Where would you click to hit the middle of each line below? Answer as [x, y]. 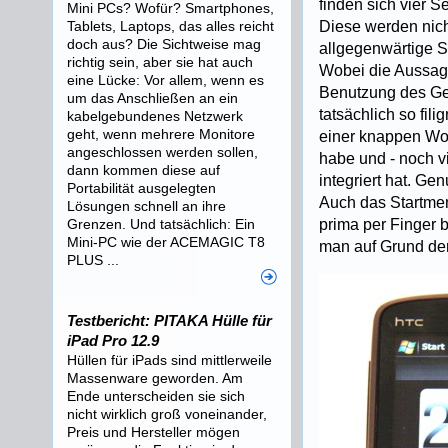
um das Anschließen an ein [152, 98]
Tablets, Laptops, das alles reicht [170, 26]
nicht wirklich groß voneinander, [167, 414]
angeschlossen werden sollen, [162, 152]
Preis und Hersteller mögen [153, 432]
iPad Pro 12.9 [113, 340]
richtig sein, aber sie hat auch [160, 62]
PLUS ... [93, 260]
